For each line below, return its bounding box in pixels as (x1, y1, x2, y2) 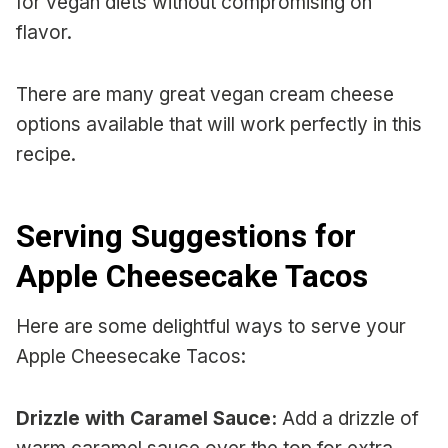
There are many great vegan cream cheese (16, 83, 394, 107)
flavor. (16, 21, 72, 45)
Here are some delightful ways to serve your (16, 315, 406, 339)
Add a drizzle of (277, 407, 419, 431)
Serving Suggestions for (16, 217, 356, 255)
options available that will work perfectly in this (16, 113, 422, 137)
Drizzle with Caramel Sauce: (16, 407, 277, 431)
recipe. (16, 143, 76, 167)
